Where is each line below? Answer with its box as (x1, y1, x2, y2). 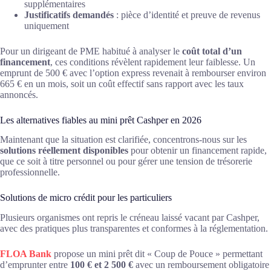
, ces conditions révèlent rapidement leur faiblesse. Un (50, 56, 255, 67)
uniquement (24, 20, 69, 31)
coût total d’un (182, 45, 242, 56)
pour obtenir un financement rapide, (128, 145, 267, 156)
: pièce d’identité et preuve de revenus (114, 9, 260, 20)
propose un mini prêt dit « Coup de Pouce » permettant (51, 249, 263, 260)
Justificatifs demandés (24, 9, 114, 20)
